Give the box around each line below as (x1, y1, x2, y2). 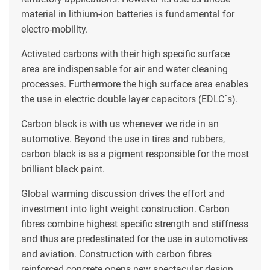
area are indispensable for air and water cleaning (21, 63, 228, 75)
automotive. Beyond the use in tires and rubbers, (21, 133, 225, 145)
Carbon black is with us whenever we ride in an (21, 118, 219, 130)
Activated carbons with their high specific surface (21, 48, 230, 60)
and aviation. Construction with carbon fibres (21, 248, 212, 260)
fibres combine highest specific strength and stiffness (21, 218, 248, 230)
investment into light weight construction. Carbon (21, 202, 230, 215)
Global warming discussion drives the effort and (21, 187, 225, 199)
